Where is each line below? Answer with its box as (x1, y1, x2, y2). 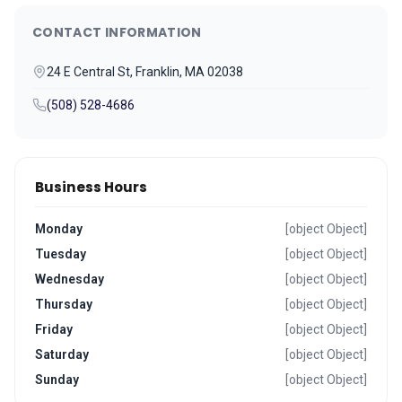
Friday (35, 322, 73, 336)
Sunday (35, 372, 79, 387)
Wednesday (35, 272, 104, 286)
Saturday (35, 347, 89, 362)
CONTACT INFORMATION (32, 23, 202, 41)
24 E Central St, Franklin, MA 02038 (47, 65, 243, 79)
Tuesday (35, 247, 86, 261)
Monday (35, 222, 83, 236)
